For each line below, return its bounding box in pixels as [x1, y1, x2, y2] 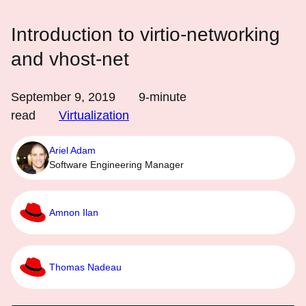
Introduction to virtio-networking [11, 24, 280, 45]
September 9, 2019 [11, 90, 115, 104]
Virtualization [59, 109, 129, 122]
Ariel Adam [49, 145, 96, 156]
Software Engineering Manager [49, 159, 184, 170]
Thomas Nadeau [49, 261, 122, 273]
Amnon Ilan [49, 206, 98, 218]
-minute [145, 90, 186, 104]
